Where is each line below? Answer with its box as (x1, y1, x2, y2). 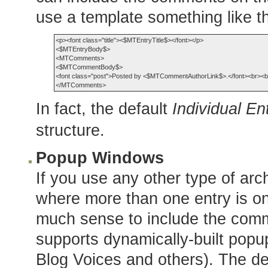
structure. (36, 121, 105, 139)
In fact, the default (36, 100, 172, 118)
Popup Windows (36, 149, 164, 167)
